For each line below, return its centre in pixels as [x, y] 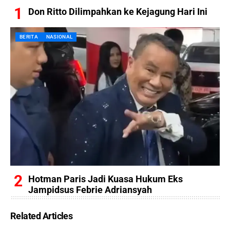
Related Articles [42, 216]
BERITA [29, 36]
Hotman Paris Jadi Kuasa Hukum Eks [106, 179]
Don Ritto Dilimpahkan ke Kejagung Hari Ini [118, 11]
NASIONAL [59, 36]
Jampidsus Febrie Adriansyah [90, 189]
